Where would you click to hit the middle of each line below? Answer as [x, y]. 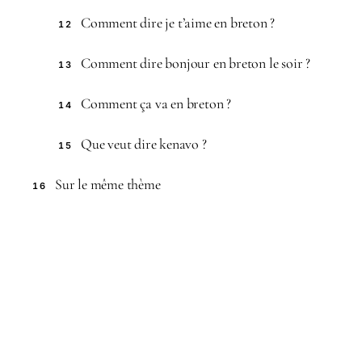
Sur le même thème [108, 184]
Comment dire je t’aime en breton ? [178, 22]
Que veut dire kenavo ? [144, 143]
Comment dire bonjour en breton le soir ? [196, 63]
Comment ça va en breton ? [156, 103]
